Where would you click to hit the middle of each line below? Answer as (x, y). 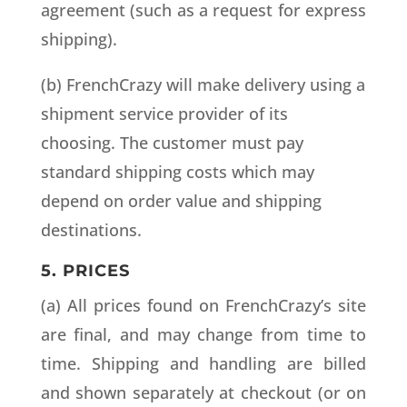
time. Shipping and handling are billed (203, 363)
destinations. (91, 230)
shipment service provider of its (164, 114)
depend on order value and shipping (181, 201)
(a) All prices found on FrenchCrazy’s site (203, 305)
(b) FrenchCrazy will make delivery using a (203, 84)
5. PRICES (85, 271)
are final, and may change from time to (203, 334)
